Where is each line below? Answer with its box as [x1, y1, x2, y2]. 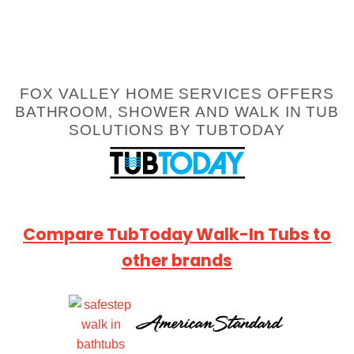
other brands [122, 248, 232, 272]
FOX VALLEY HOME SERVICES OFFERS [20, 85, 334, 103]
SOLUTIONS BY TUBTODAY [69, 122, 285, 139]
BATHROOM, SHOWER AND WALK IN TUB [14, 104, 340, 121]
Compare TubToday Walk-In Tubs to [23, 222, 331, 246]
